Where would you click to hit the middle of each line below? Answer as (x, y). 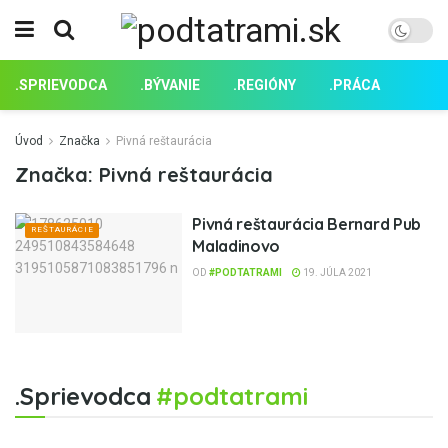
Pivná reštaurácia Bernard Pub (306, 224)
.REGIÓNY (264, 85)
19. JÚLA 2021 (337, 272)
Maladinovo (236, 246)
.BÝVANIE (170, 85)
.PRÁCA (354, 85)
